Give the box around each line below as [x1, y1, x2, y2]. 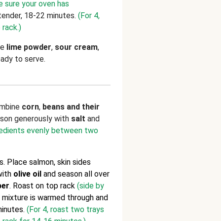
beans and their [42, 102, 100, 111]
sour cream [55, 42, 98, 52]
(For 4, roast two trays [25, 205, 104, 214]
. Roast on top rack [9, 181, 77, 190]
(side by [77, 181, 104, 190]
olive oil [13, 169, 41, 179]
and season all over [41, 169, 110, 179]
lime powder [6, 42, 51, 52]
